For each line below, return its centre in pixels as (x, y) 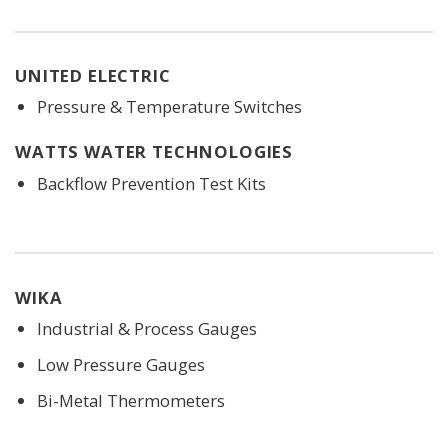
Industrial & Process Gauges (146, 329)
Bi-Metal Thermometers (130, 401)
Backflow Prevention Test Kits (151, 183)
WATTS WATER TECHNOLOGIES (154, 152)
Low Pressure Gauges (120, 365)
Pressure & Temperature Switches (169, 107)
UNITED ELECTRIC (93, 76)
